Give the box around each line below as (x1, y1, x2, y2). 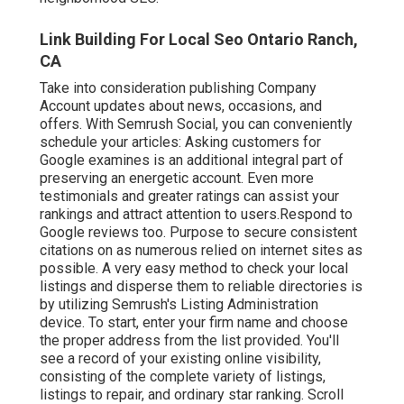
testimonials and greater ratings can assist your (40, 187, 339, 205)
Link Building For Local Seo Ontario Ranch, (40, 29, 358, 49)
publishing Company (189, 78, 317, 96)
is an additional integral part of (150, 151, 344, 169)
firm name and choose (209, 313, 348, 331)
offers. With (40, 115, 117, 133)
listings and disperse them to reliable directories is (40, 277, 363, 295)
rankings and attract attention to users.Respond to (40, 205, 353, 223)
